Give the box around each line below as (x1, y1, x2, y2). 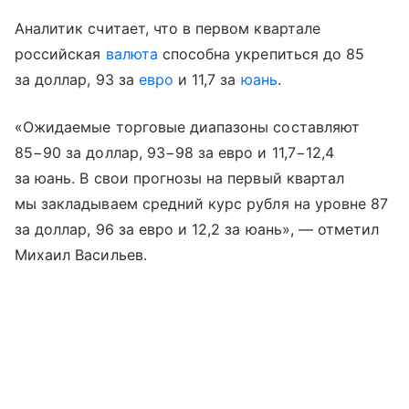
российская (15, 44, 106, 63)
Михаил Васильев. (15, 245, 147, 264)
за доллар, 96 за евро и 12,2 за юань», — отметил (15, 219, 380, 238)
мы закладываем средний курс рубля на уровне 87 (15, 194, 389, 213)
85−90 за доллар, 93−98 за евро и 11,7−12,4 (15, 142, 335, 162)
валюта (105, 44, 158, 63)
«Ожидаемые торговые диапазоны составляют (15, 117, 360, 136)
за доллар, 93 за (15, 69, 139, 89)
